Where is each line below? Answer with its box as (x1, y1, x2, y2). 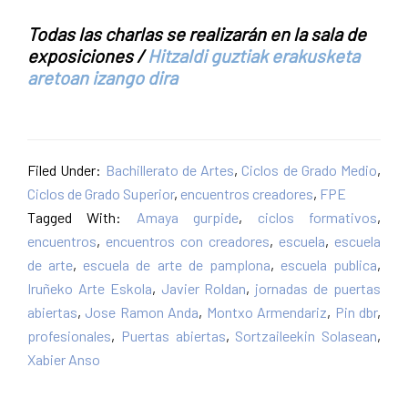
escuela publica (280, 256, 377, 274)
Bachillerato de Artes (105, 161, 234, 179)
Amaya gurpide (136, 209, 240, 227)
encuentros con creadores (106, 232, 270, 250)
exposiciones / (27, 45, 144, 67)
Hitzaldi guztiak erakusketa (144, 45, 360, 67)
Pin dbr (334, 303, 378, 321)
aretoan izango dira (27, 66, 178, 89)
